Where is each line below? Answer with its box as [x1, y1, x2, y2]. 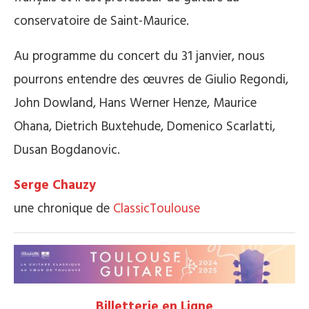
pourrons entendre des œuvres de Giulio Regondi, [14, 69, 288, 90]
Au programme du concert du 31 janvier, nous [14, 46, 265, 67]
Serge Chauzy [14, 175, 96, 196]
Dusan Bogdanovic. [14, 139, 120, 161]
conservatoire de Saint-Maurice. [14, 10, 189, 32]
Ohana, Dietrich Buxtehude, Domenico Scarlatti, [14, 116, 275, 137]
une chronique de [14, 198, 113, 219]
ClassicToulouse [113, 198, 200, 219]
